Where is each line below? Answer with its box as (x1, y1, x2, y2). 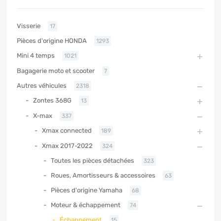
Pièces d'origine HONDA (17, 37, 87, 44)
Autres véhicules (17, 81, 67, 89)
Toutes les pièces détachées (51, 156, 134, 164)
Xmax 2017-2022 (42, 142, 93, 149)
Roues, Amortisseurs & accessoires (51, 171, 155, 179)
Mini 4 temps (17, 51, 55, 59)
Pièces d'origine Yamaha (51, 186, 122, 194)
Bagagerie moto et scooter (17, 67, 95, 74)
